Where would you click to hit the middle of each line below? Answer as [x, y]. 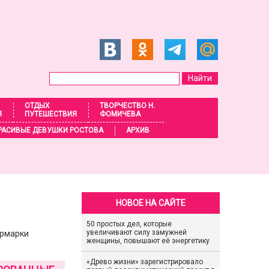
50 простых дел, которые [129, 224]
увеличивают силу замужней [136, 232]
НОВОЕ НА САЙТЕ [150, 203]
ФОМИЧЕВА [120, 114]
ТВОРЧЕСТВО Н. [128, 106]
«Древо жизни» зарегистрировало [144, 262]
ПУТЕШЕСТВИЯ [51, 114]
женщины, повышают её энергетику [148, 241]
